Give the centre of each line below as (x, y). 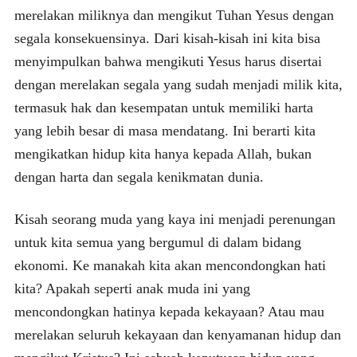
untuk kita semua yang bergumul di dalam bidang (157, 242)
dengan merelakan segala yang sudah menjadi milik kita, (178, 84)
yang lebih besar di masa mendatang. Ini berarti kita (165, 130)
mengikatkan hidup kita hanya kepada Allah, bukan (163, 153)
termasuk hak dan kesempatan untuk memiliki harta (163, 107)
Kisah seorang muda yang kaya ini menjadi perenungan (175, 219)
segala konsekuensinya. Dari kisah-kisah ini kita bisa (167, 38)
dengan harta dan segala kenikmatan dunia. (139, 177)
